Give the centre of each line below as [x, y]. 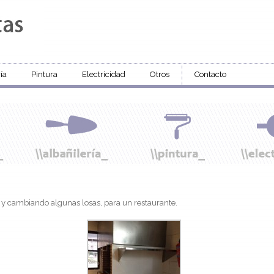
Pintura [44, 74]
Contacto [210, 74]
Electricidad [104, 74]
